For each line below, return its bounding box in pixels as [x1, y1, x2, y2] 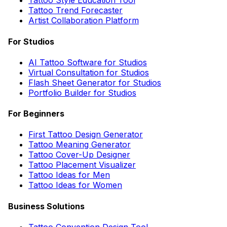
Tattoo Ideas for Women [28, 180, 122, 191]
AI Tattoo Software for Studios [28, 57, 147, 67]
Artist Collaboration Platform [28, 15, 139, 26]
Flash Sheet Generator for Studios [28, 77, 161, 88]
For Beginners [8, 108, 64, 119]
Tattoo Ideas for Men [28, 170, 110, 180]
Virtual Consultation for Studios [28, 67, 149, 78]
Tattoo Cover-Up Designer [28, 149, 130, 160]
